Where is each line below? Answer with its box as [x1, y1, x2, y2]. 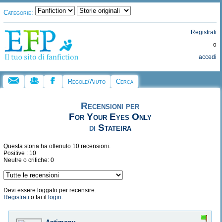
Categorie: [3, 9, 33, 16]
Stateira [98, 122, 131, 133]
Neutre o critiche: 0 [3, 157, 54, 164]
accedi [199, 54, 217, 60]
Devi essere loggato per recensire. [3, 187, 96, 194]
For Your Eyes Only [68, 111, 152, 122]
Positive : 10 [3, 150, 36, 157]
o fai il [29, 194, 48, 201]
